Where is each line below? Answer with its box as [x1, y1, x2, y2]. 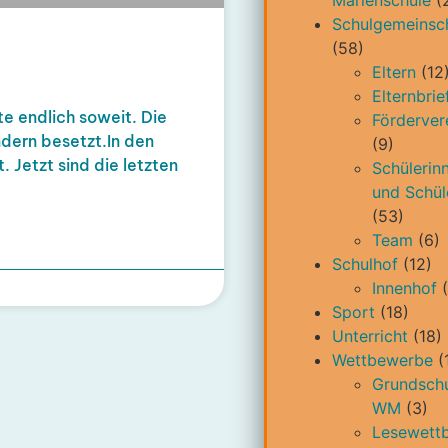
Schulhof [331, 254, 398, 275]
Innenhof [371, 278, 437, 299]
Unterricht [331, 326, 408, 347]
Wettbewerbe [331, 350, 433, 371]
